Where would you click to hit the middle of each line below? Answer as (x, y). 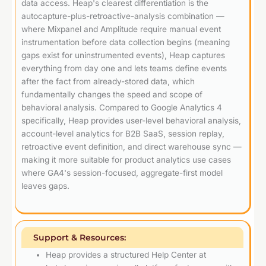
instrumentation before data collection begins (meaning (126, 42)
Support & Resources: (80, 238)
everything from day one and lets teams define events (124, 69)
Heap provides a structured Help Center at (126, 255)
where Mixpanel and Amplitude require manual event (121, 29)
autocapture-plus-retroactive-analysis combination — (123, 16)
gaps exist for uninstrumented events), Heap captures (123, 56)
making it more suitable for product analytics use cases (126, 160)
